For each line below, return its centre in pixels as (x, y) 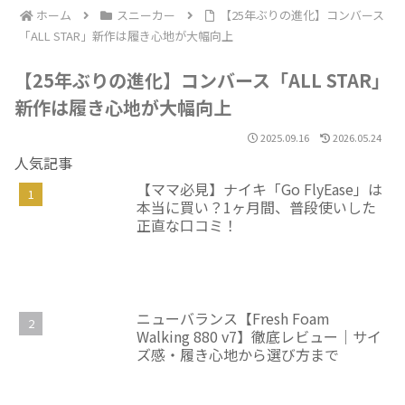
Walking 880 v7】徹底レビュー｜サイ (259, 337)
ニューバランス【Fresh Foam (233, 319)
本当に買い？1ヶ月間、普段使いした (256, 207)
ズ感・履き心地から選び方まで (238, 355)
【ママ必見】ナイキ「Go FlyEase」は (259, 188)
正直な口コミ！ (187, 225)
